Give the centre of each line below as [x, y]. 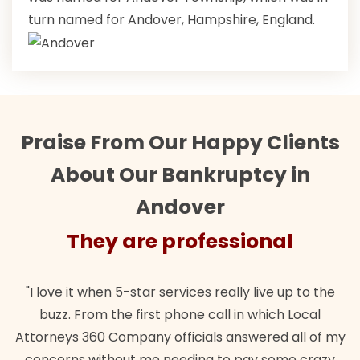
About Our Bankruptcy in [180, 174]
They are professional [180, 241]
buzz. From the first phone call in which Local [180, 314]
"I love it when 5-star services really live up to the [180, 292]
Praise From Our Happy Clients [180, 142]
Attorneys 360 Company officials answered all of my [180, 337]
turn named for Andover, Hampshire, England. [172, 19]
